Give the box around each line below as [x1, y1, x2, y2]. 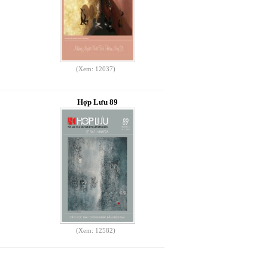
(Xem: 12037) [76, 65, 116, 72]
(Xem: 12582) [76, 227, 116, 234]
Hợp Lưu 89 [77, 98, 118, 106]
